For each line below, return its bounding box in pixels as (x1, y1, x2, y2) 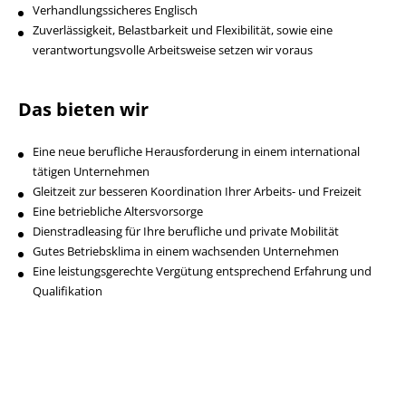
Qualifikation (33, 283, 102, 299)
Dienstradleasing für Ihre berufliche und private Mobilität (33, 223, 339, 239)
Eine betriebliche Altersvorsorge (33, 203, 203, 219)
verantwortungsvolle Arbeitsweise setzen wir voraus (33, 42, 313, 58)
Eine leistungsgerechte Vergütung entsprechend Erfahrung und (33, 263, 372, 279)
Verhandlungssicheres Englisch (33, 2, 198, 18)
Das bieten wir (18, 97, 149, 121)
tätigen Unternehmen (33, 163, 150, 179)
